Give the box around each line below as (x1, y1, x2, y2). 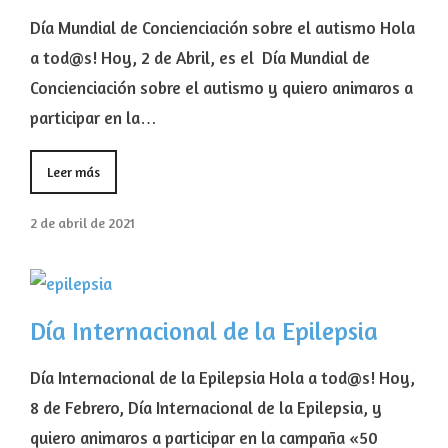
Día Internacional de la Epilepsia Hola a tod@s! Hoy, (30, 367, 415, 389)
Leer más (47, 164, 100, 181)
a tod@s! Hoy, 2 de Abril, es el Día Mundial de (30, 47, 370, 69)
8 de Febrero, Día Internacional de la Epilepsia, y (30, 397, 382, 419)
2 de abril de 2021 (30, 215, 135, 232)
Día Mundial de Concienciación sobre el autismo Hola (30, 17, 415, 39)
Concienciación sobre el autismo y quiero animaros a (30, 77, 413, 99)
